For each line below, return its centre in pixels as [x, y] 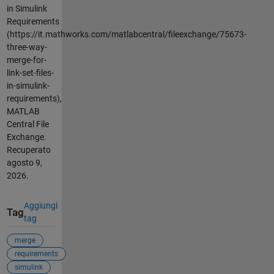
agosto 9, [24, 163]
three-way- [27, 47]
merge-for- [26, 60]
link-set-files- [30, 73]
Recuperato [28, 150]
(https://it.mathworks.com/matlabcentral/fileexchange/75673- [126, 35]
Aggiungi [40, 206]
